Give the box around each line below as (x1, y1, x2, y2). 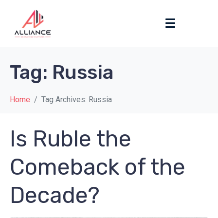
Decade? (10, 182, 100, 209)
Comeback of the (10, 154, 185, 181)
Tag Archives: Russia (41, 95, 112, 105)
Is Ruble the (10, 126, 131, 153)
